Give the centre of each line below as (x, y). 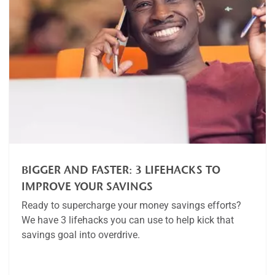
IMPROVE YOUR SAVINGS (87, 187)
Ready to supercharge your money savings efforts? (131, 205)
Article (44, 256)
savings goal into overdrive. (81, 235)
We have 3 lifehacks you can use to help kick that (128, 220)
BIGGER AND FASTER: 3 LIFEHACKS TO (121, 170)
